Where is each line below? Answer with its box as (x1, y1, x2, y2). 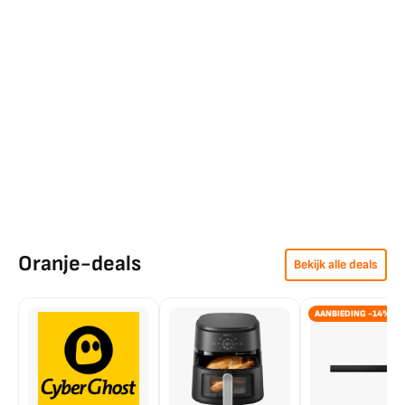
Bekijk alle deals (294, 257, 378, 272)
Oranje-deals (18, 250, 141, 277)
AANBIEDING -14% (315, 308, 391, 319)
